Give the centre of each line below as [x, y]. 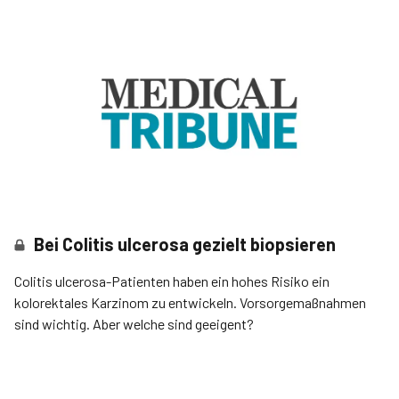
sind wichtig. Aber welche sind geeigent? [134, 324]
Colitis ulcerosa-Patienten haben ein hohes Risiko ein [172, 281]
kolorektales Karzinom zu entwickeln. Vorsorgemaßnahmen [190, 303]
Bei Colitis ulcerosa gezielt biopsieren [185, 244]
